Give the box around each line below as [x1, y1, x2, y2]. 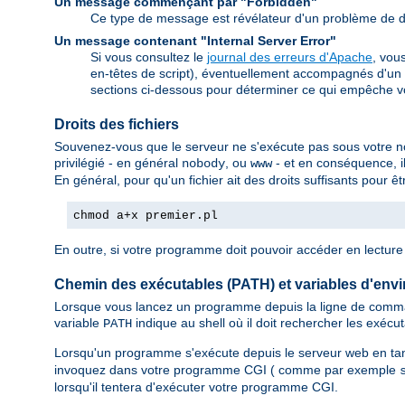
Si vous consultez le [90, 49, 207, 64]
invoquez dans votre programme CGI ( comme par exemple [54, 363, 400, 378]
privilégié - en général [54, 155, 182, 171]
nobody [182, 156, 225, 172]
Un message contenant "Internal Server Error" [54, 33, 336, 48]
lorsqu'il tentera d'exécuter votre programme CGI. [54, 380, 338, 395]
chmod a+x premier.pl [73, 209, 218, 223]
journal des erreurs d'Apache [207, 49, 372, 64]
